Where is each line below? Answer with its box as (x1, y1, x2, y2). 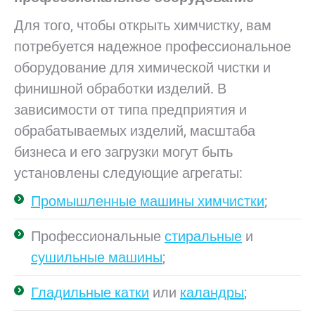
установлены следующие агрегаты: (14, 165, 243, 181)
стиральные (165, 228, 242, 245)
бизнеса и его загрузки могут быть (14, 143, 233, 160)
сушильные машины (31, 249, 162, 266)
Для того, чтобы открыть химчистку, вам (14, 17, 271, 34)
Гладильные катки (31, 284, 149, 301)
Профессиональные (31, 228, 165, 245)
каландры (180, 284, 244, 301)
